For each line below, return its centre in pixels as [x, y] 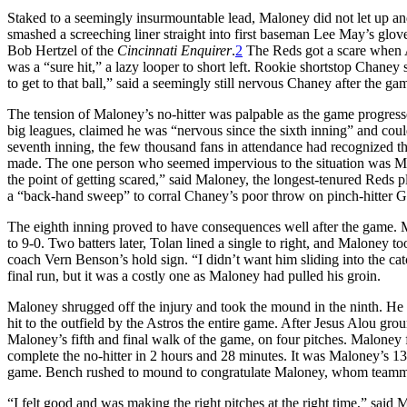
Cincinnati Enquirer [174, 50]
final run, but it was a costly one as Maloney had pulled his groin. [194, 275]
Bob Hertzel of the [62, 50]
